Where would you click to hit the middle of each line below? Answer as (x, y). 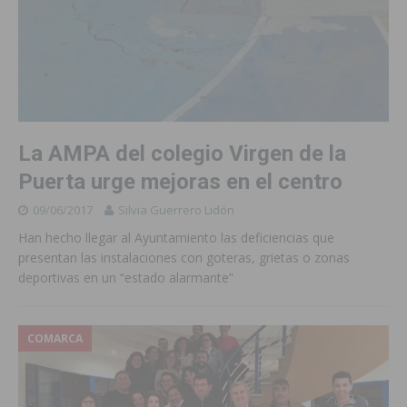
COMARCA (55, 339)
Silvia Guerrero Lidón (176, 210)
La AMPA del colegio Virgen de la (182, 154)
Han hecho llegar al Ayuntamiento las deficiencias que (176, 238)
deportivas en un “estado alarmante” (126, 278)
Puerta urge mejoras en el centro (180, 182)
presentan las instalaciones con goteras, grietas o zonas (184, 258)
